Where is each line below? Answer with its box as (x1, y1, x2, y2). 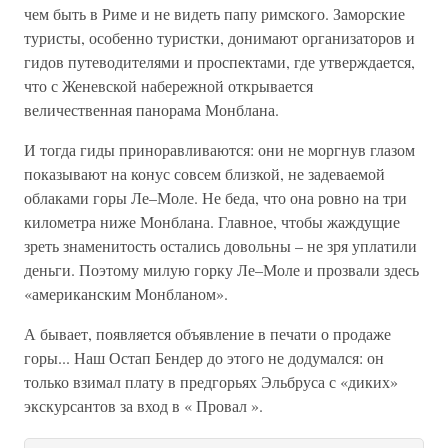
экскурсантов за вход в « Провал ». (24, 395, 263, 417)
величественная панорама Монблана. (24, 99, 279, 121)
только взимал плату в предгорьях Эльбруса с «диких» (24, 371, 398, 393)
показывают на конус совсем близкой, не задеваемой (24, 163, 385, 185)
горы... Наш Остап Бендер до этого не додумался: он (24, 347, 384, 369)
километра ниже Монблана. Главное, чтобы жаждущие (24, 211, 400, 233)
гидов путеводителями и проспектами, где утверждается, (24, 51, 415, 73)
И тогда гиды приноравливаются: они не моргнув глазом (24, 139, 415, 161)
